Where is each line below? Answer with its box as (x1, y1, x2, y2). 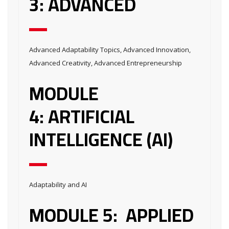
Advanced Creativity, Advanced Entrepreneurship (29, 58, 182, 68)
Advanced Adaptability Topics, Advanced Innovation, (29, 45, 191, 55)
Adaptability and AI (29, 180, 87, 190)
